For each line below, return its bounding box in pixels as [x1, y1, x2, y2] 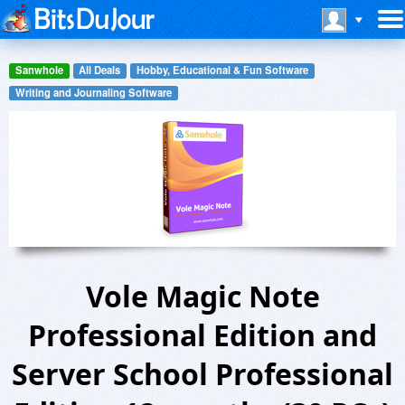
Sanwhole [14, 62, 63, 78]
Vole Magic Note [85, 277, 320, 316]
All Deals [79, 62, 121, 78]
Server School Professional [12, 354, 393, 394]
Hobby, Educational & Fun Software [136, 62, 308, 78]
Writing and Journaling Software [14, 84, 172, 99]
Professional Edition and [28, 316, 377, 355]
